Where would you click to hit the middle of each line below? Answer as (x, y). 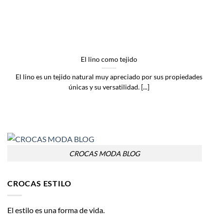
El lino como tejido (109, 60)
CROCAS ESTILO (39, 183)
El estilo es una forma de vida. (56, 210)
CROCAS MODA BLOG (105, 153)
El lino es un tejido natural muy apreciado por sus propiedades (109, 77)
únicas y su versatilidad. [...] (109, 87)
